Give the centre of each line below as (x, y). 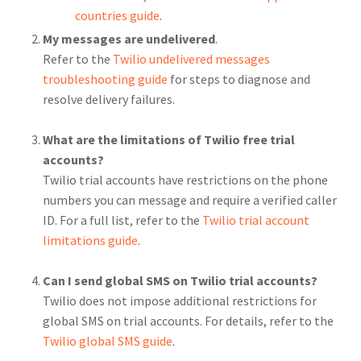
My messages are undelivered (129, 38)
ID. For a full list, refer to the (123, 220)
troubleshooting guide (106, 79)
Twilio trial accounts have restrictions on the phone (186, 179)
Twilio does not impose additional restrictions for (180, 300)
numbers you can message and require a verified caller (190, 199)
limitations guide (91, 240)
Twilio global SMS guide (108, 340)
